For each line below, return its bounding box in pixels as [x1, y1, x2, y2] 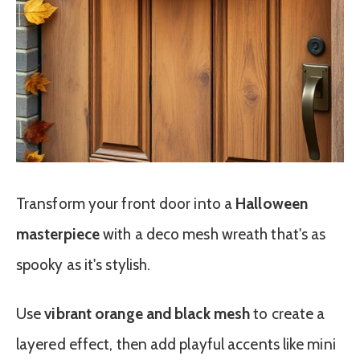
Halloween [235, 194, 308, 214]
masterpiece [16, 225, 100, 244]
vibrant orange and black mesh [44, 305, 251, 324]
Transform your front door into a [16, 194, 236, 214]
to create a [250, 305, 325, 324]
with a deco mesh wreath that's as [100, 225, 326, 244]
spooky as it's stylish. [16, 256, 151, 275]
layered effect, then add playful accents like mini [16, 335, 336, 354]
